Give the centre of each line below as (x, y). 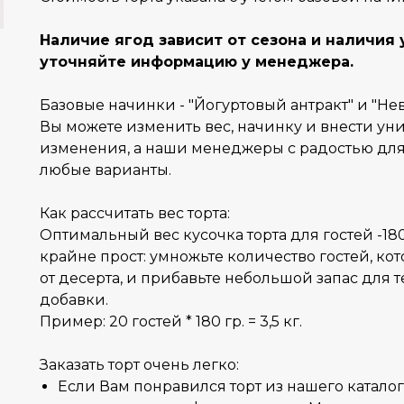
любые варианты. (106, 170)
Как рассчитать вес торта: (135, 213)
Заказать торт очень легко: (139, 364)
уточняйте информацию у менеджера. (197, 61)
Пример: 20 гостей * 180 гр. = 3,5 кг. (171, 321)
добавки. (74, 299)
